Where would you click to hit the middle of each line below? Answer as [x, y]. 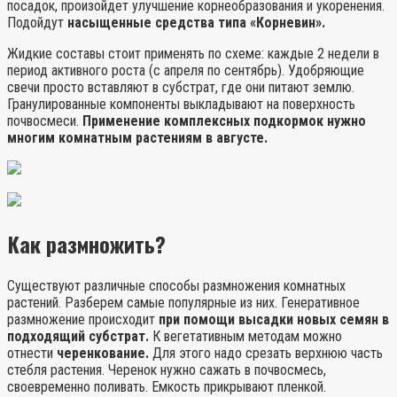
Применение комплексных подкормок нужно [224, 121]
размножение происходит [83, 319]
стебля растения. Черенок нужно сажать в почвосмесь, [167, 370]
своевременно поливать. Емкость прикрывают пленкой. [167, 386]
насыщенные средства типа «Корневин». [196, 23]
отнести [32, 353]
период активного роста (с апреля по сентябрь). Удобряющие [186, 71]
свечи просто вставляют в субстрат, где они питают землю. [181, 88]
